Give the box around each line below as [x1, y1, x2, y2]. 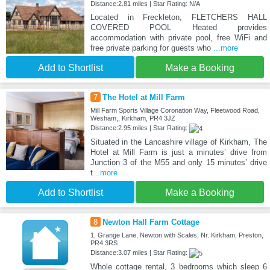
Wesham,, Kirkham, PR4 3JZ [90, 114, 175, 122]
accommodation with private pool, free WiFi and [90, 33, 267, 42]
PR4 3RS [90, 239, 118, 247]
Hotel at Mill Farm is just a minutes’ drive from [90, 148, 267, 157]
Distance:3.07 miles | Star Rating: [90, 249, 189, 257]
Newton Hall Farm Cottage [102, 218, 199, 227]
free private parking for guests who [90, 43, 213, 52]
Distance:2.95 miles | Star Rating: [90, 124, 189, 131]
